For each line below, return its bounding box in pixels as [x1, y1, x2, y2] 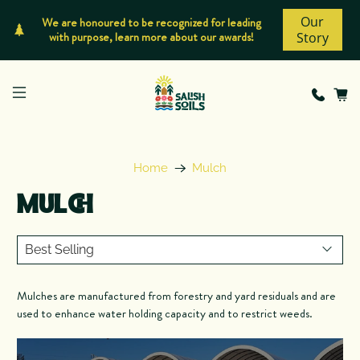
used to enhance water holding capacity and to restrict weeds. [17, 304, 313, 322]
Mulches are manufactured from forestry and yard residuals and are [17, 286, 337, 305]
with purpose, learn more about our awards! [49, 28, 254, 47]
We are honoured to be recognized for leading [42, 14, 261, 32]
